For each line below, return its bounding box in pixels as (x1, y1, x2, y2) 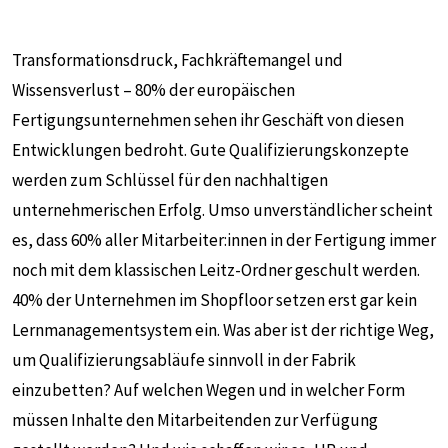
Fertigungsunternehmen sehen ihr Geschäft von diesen (12, 109, 404, 131)
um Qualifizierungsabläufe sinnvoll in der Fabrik (12, 349, 356, 371)
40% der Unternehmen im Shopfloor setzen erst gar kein (12, 289, 417, 311)
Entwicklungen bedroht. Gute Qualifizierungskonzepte (12, 139, 409, 161)
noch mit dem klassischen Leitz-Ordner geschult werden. (12, 259, 420, 281)
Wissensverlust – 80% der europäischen (12, 79, 295, 101)
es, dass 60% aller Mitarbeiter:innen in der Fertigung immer (12, 229, 436, 251)
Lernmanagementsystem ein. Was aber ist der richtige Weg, (12, 319, 434, 341)
